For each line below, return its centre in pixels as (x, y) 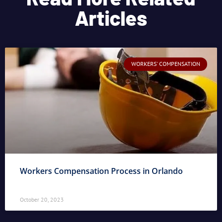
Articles (111, 18)
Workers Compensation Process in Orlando (101, 171)
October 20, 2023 (42, 200)
